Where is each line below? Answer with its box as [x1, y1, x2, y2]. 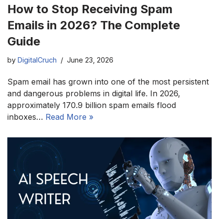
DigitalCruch [18, 55, 57, 64]
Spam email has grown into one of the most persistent [7, 76, 209, 87]
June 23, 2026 [67, 55, 113, 64]
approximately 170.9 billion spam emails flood [7, 100, 176, 110]
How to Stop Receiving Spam [7, 1, 173, 16]
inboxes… [7, 111, 45, 122]
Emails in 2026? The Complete [7, 18, 180, 32]
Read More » [45, 111, 93, 122]
